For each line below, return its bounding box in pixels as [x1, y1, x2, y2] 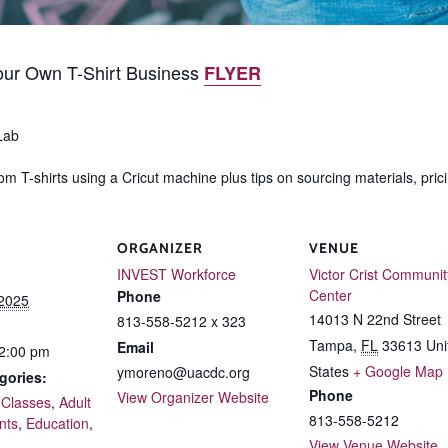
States [309, 360, 349, 381]
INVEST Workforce [117, 263, 236, 284]
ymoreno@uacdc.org [117, 361, 250, 382]
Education [26, 412, 89, 433]
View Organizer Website [117, 386, 269, 407]
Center [309, 284, 352, 305]
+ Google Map [353, 360, 443, 381]
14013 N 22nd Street [309, 308, 441, 329]
